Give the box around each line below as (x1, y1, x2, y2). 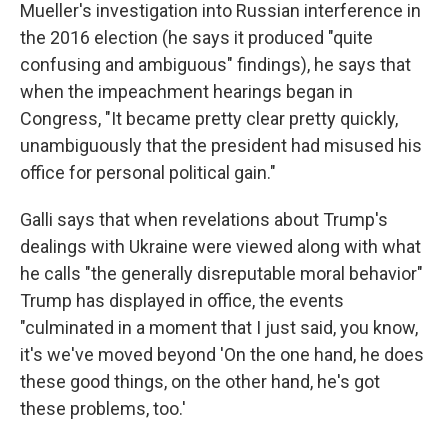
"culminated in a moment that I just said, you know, (20, 317, 418, 338)
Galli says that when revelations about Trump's (20, 209, 388, 230)
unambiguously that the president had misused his (20, 135, 422, 156)
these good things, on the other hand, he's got (20, 371, 380, 392)
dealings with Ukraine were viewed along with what (20, 236, 421, 257)
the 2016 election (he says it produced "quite (20, 27, 373, 48)
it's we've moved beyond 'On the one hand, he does (20, 344, 424, 365)
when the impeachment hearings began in (20, 81, 353, 102)
